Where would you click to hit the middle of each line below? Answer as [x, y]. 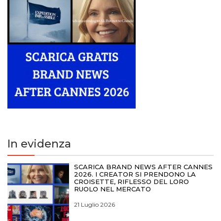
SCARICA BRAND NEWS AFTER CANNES [144, 167]
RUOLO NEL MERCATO [113, 189]
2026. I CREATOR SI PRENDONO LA [135, 174]
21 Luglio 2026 [95, 205]
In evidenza [39, 144]
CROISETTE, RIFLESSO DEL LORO [132, 182]
